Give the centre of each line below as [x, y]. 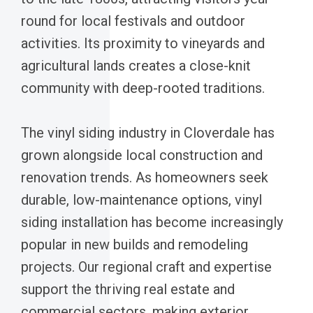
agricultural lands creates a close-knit [136, 65]
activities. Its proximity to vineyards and [143, 43]
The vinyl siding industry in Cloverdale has [148, 132]
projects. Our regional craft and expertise [146, 267]
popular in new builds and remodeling [134, 244]
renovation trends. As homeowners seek [145, 177]
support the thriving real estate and [128, 289]
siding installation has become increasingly [152, 222]
